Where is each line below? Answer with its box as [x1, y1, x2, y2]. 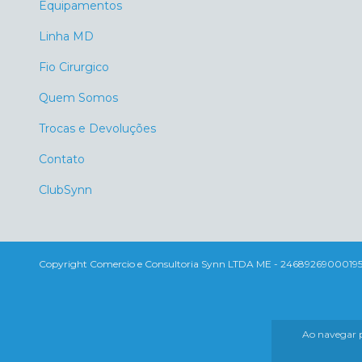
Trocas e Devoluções [39, 121, 156, 137]
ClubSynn [39, 183, 92, 198]
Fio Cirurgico [39, 60, 109, 75]
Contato [39, 152, 85, 167]
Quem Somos [39, 90, 118, 106]
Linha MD [39, 29, 94, 44]
